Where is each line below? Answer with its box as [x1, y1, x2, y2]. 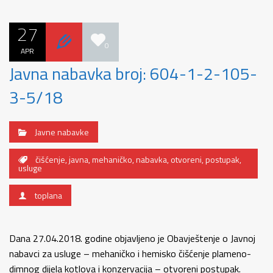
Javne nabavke [35, 126, 89, 138]
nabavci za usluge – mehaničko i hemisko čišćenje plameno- [9, 246, 251, 261]
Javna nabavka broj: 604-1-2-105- [9, 60, 257, 87]
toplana [35, 189, 62, 202]
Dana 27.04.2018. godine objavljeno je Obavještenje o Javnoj [9, 231, 255, 246]
